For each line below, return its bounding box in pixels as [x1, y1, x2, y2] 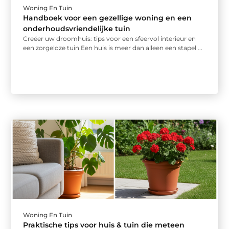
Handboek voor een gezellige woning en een [23, 13, 192, 23]
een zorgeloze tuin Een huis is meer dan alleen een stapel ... [23, 44, 203, 52]
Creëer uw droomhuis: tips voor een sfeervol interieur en [23, 35, 196, 43]
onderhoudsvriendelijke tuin [23, 24, 131, 34]
